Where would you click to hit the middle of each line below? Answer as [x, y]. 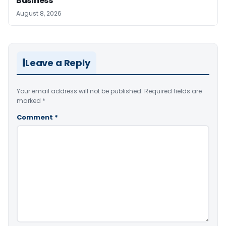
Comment [36, 117]
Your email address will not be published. [80, 91]
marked [30, 100]
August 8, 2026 [39, 13]
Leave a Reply [58, 63]
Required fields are [173, 91]
